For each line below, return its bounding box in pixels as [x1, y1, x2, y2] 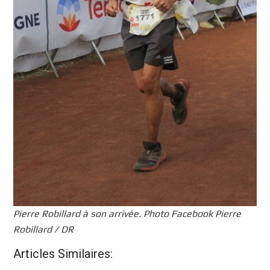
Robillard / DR [13, 224, 74, 236]
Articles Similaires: [13, 246, 113, 262]
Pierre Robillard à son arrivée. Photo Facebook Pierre [13, 208, 242, 220]
